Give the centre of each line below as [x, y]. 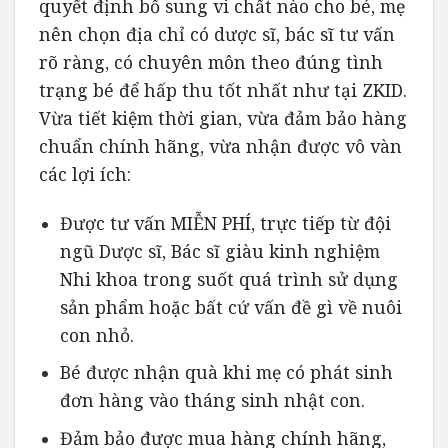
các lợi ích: [85, 173]
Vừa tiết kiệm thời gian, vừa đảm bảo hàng [223, 117]
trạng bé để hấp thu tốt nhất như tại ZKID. [223, 89]
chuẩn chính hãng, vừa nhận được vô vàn [220, 145]
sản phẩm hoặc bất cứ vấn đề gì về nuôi [230, 306]
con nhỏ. [96, 334]
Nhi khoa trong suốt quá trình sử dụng [228, 278]
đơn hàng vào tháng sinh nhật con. [212, 400]
